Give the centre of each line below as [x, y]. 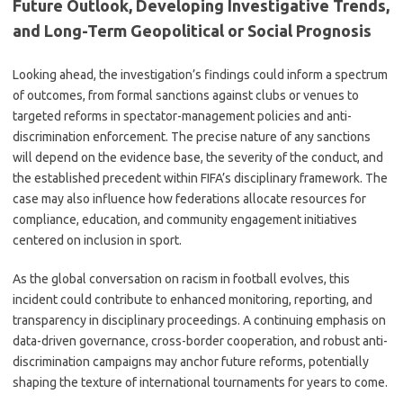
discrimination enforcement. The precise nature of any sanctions [192, 137]
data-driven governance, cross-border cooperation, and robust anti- [200, 341]
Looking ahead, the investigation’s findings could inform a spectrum [200, 75]
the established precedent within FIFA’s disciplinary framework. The [200, 178]
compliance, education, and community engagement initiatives [185, 219]
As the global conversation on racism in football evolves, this [181, 279]
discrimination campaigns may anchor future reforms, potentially [191, 362]
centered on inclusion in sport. [97, 240]
